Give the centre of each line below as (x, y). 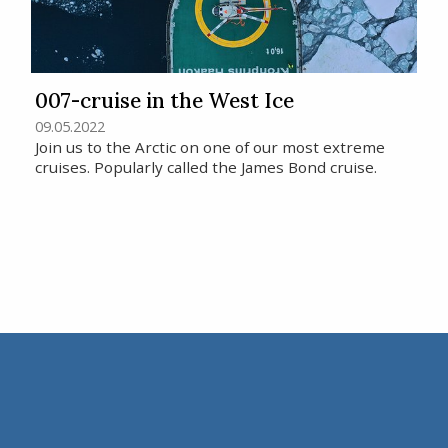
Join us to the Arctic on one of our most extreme (210, 146)
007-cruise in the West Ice (165, 100)
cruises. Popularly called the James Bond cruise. (206, 166)
